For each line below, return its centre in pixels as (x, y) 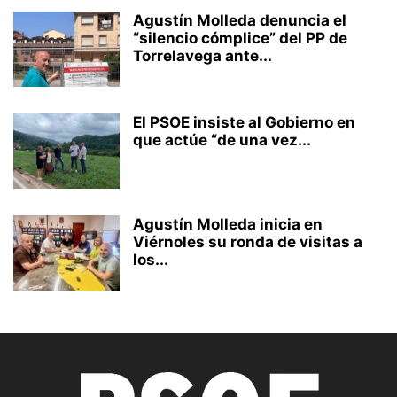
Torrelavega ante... (202, 56)
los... (151, 260)
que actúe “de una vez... (222, 140)
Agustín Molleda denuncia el (240, 21)
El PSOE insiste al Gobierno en (244, 123)
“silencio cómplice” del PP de (240, 39)
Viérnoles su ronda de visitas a (248, 242)
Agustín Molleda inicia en (228, 225)
